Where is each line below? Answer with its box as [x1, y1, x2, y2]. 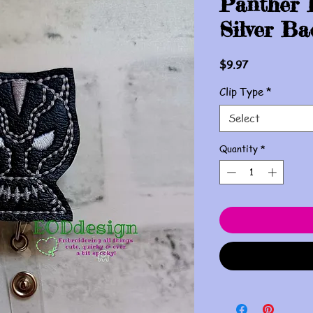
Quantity [219, 141, 258, 155]
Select [228, 110, 260, 125]
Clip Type [219, 84, 263, 99]
